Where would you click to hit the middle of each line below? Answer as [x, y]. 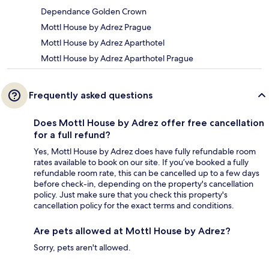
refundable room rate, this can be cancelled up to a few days [147, 173]
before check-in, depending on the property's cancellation [144, 184]
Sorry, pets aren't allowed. [82, 248]
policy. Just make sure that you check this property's [131, 195]
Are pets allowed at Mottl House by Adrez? [132, 231]
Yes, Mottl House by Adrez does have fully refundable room [145, 152]
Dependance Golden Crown [94, 12]
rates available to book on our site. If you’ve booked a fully [141, 162]
